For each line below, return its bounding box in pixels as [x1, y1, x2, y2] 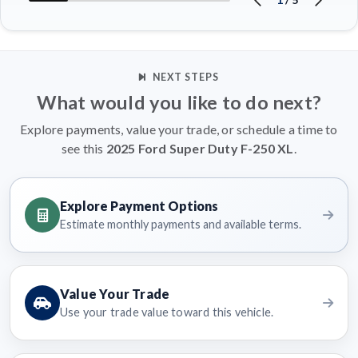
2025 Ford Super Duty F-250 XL [105, 141, 294, 157]
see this [62, 141, 106, 157]
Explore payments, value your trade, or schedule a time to [20, 121, 338, 137]
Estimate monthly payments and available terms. [60, 217, 301, 232]
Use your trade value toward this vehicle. [60, 305, 274, 320]
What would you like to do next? [36, 91, 322, 114]
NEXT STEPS [152, 71, 220, 84]
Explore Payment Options [60, 198, 218, 214]
